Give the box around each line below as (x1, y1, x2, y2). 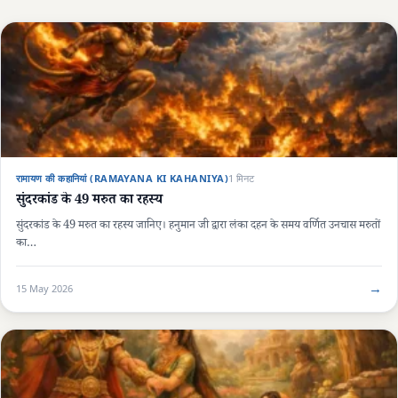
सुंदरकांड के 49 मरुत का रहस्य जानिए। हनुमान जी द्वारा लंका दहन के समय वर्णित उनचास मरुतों (16, 218, 380, 236)
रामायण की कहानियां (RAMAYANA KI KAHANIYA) (16, 171, 228, 186)
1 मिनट (227, 171, 254, 186)
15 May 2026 (16, 281, 73, 295)
